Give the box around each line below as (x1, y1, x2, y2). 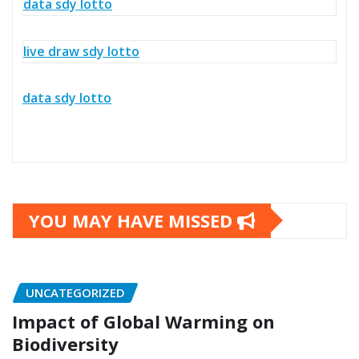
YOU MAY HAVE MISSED (29, 208, 237, 232)
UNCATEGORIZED (26, 284, 125, 301)
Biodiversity (12, 332, 119, 357)
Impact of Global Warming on (12, 309, 275, 334)
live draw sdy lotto (23, 42, 139, 60)
